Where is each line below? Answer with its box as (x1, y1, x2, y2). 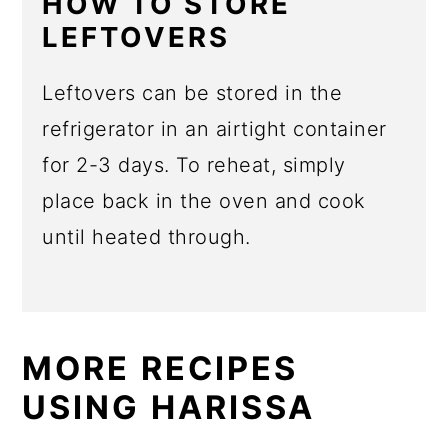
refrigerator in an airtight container (42, 116, 387, 141)
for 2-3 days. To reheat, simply (42, 152, 346, 177)
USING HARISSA (22, 387, 316, 427)
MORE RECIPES (22, 348, 299, 388)
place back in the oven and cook (42, 188, 366, 213)
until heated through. (42, 224, 251, 249)
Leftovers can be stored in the (42, 80, 343, 105)
